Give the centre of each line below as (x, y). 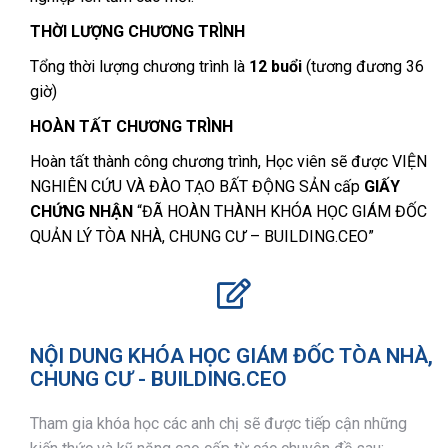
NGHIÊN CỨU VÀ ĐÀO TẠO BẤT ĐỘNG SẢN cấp (197, 186)
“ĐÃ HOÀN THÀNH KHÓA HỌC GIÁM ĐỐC (280, 211)
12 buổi (275, 66)
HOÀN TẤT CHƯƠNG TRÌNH (131, 126)
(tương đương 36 (363, 66)
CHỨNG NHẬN (81, 211)
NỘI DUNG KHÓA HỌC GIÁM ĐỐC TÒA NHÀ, (231, 356)
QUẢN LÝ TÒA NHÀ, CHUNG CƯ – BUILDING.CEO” (202, 236)
